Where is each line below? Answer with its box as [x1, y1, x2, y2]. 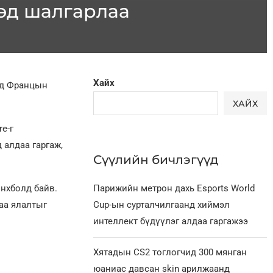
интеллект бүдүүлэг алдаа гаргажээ [93, 216, 249, 227]
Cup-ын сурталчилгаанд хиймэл [93, 199, 230, 211]
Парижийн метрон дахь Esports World [93, 183, 255, 194]
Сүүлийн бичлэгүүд [93, 152, 219, 168]
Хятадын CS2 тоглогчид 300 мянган [93, 247, 247, 258]
